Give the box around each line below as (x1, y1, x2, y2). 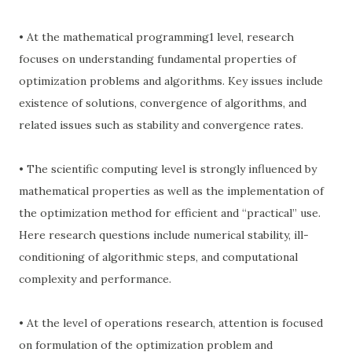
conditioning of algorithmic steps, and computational (19, 250, 298, 264)
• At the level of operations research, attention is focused (19, 316, 323, 330)
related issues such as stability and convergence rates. (19, 118, 303, 132)
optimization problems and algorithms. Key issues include (19, 74, 323, 88)
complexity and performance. (19, 272, 171, 286)
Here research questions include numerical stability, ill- (19, 228, 309, 242)
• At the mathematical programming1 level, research (19, 30, 294, 44)
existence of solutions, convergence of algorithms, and (19, 96, 306, 110)
